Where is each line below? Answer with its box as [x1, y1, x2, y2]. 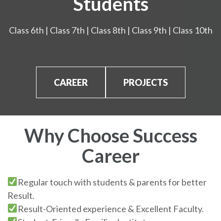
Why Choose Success [24, 123, 197, 147]
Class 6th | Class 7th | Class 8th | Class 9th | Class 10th [8, 24, 213, 36]
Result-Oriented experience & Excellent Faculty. [17, 203, 204, 214]
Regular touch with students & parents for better [17, 176, 207, 187]
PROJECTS [123, 76, 168, 88]
